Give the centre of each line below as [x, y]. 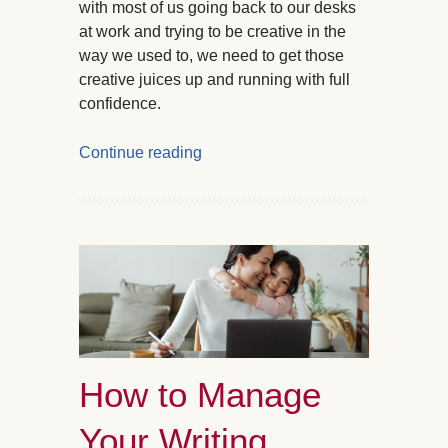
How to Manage [200, 395]
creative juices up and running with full [214, 79]
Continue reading [140, 152]
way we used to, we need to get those [211, 55]
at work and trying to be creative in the [212, 31]
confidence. [122, 103]
